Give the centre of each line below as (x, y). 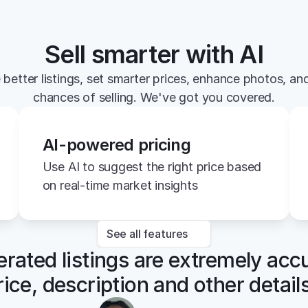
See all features (147, 233)
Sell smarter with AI (154, 54)
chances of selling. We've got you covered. (154, 97)
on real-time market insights (120, 185)
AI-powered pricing (117, 144)
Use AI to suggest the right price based (152, 166)
